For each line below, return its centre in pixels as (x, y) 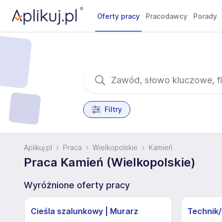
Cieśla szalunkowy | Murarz (84, 211)
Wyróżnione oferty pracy (77, 185)
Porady (205, 16)
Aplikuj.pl (38, 147)
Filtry (113, 109)
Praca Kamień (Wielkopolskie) (110, 162)
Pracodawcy (167, 16)
